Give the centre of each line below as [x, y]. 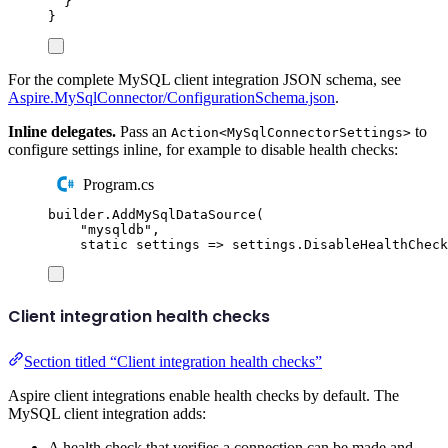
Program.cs [119, 184]
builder [76, 215]
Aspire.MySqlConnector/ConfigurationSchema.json [171, 97]
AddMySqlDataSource [184, 215]
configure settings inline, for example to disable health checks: [203, 149]
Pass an [143, 131]
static [104, 245]
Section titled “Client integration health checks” [173, 361]
